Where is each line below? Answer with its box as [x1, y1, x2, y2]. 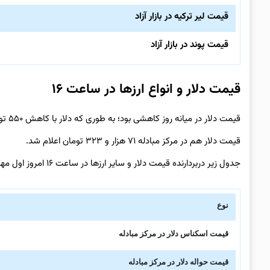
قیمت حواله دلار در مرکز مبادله [128, 257, 229, 266]
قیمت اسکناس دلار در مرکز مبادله [119, 229, 229, 238]
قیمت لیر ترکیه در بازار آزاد [135, 9, 229, 24]
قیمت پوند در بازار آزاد [151, 37, 229, 52]
